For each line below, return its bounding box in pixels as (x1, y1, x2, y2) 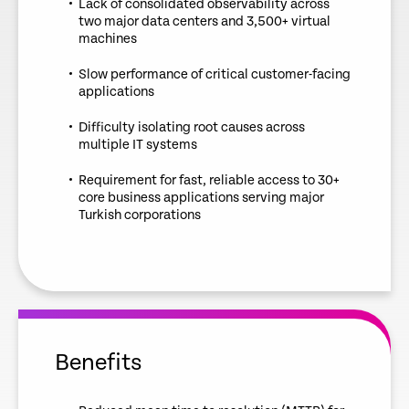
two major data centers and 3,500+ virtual (79, 14, 330, 30)
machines (79, 31, 137, 47)
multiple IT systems (79, 137, 197, 153)
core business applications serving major (79, 190, 324, 206)
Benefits (55, 350, 142, 377)
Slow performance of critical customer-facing (79, 67, 351, 83)
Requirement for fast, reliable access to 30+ (79, 173, 340, 189)
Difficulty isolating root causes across (79, 120, 305, 136)
